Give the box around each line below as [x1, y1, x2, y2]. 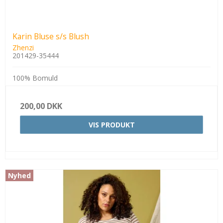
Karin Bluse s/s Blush [12, 30, 89, 42]
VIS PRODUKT [88, 120, 135, 130]
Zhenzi [12, 43, 34, 53]
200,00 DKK [20, 101, 62, 112]
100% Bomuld [12, 73, 58, 83]
